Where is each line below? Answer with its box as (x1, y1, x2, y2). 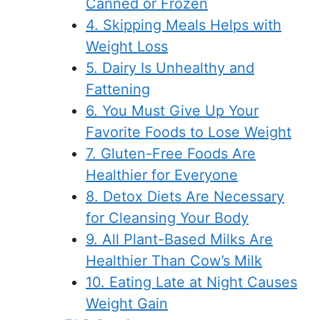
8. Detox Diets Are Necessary (86, 188, 284, 206)
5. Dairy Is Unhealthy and (86, 59, 254, 77)
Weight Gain (86, 295, 168, 313)
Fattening (86, 81, 150, 99)
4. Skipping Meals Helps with (86, 16, 281, 34)
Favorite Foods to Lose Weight (86, 124, 291, 141)
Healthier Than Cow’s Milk (86, 252, 262, 270)
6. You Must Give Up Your (86, 102, 259, 120)
